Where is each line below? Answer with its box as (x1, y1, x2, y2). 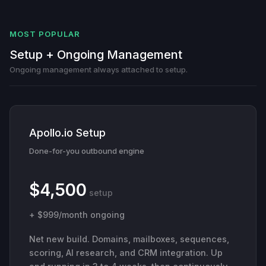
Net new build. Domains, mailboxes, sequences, (29, 233, 229, 244)
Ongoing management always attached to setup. (9, 64, 188, 74)
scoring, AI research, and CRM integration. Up (29, 247, 223, 258)
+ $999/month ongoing (29, 209, 125, 220)
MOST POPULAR (9, 28, 81, 39)
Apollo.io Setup (29, 126, 106, 139)
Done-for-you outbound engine (29, 145, 144, 156)
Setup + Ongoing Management (9, 47, 182, 62)
